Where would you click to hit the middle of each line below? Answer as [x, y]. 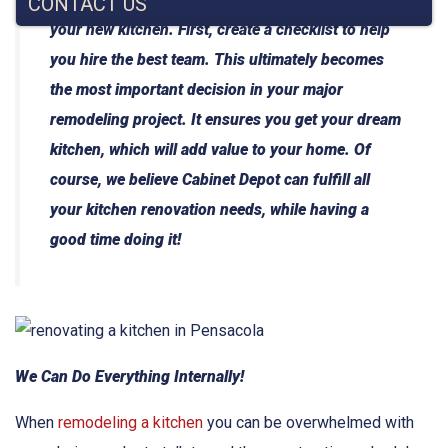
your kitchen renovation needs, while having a [209, 209]
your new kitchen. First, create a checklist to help [220, 29]
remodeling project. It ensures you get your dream [225, 119]
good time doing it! [115, 239]
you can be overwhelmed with [308, 422]
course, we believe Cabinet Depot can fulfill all [210, 179]
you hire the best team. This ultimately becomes [217, 59]
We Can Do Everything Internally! [129, 376]
